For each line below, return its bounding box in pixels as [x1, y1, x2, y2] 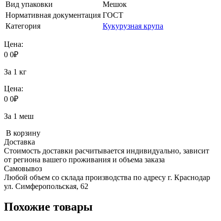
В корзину [4, 128, 40, 137]
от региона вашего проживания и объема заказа [4, 155, 165, 164]
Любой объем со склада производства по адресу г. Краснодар [4, 173, 210, 182]
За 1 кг [4, 67, 27, 76]
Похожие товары [4, 200, 93, 214]
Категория [5, 21, 40, 30]
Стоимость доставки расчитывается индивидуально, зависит [4, 146, 209, 155]
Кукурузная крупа [103, 21, 163, 30]
